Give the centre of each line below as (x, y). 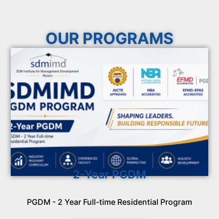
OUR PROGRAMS (109, 39)
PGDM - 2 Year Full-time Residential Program (109, 202)
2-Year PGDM (109, 175)
